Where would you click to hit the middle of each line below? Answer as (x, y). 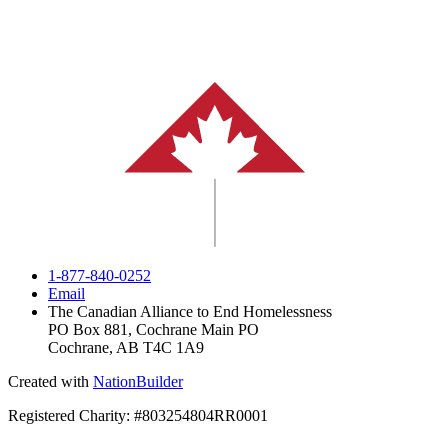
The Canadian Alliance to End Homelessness (190, 312)
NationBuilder (138, 382)
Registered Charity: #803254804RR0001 (138, 416)
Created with (50, 382)
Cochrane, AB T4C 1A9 (126, 348)
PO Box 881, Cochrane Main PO (153, 330)
